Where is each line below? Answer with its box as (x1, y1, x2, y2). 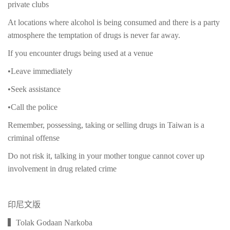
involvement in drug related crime (8, 164, 117, 174)
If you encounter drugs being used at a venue (8, 49, 153, 58)
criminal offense (8, 133, 60, 143)
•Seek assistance (8, 85, 61, 94)
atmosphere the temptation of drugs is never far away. (8, 31, 180, 40)
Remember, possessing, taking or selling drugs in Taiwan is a (8, 121, 204, 130)
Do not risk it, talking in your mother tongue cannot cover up (8, 151, 204, 161)
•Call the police (8, 103, 57, 112)
